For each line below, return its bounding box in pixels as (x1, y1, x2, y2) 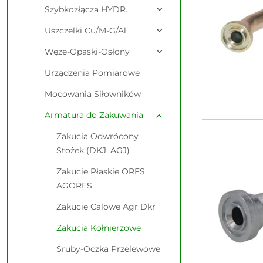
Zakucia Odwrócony (56, 131, 139, 141)
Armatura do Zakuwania (45, 110, 143, 120)
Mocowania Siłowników (45, 89, 141, 99)
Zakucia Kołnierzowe (56, 222, 141, 233)
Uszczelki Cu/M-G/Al (45, 25, 126, 36)
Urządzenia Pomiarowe (45, 68, 140, 78)
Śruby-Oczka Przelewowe (56, 244, 160, 254)
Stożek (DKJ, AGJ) (56, 145, 130, 156)
